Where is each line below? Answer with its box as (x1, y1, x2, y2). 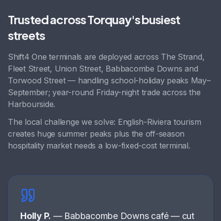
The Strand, (161, 52, 205, 62)
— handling (65, 75, 111, 86)
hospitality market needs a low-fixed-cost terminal (8, 141, 189, 151)
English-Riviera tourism (117, 117, 201, 127)
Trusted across (8, 12, 88, 27)
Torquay (87, 12, 132, 27)
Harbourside (8, 99, 54, 110)
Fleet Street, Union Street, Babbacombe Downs (8, 64, 183, 74)
